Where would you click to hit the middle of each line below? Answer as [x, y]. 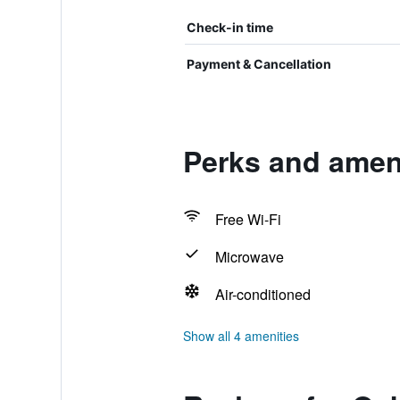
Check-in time [229, 27]
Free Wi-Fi [248, 219]
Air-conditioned [262, 294]
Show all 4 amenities [241, 336]
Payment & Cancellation [258, 64]
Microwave [249, 257]
